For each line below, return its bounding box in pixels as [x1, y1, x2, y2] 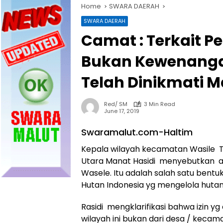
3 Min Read [144, 100, 175, 109]
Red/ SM [104, 100, 127, 109]
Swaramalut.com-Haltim [81, 126, 193, 139]
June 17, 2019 [104, 107, 139, 115]
